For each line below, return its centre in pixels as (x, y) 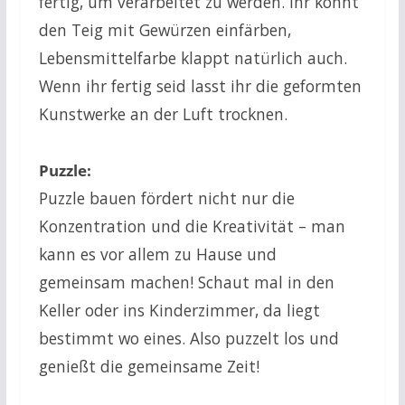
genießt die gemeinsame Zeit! (149, 366)
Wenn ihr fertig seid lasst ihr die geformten (200, 85)
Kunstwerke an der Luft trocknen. (165, 113)
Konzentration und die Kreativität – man (192, 226)
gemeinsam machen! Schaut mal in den (186, 282)
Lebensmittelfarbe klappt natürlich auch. (193, 57)
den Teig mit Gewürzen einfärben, (165, 29)
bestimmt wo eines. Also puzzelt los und (188, 338)
